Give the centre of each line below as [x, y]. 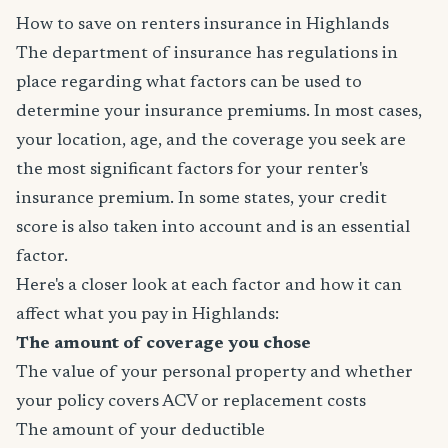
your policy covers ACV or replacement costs [191, 402]
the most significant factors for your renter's [192, 170]
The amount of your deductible [140, 431]
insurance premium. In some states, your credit [201, 199]
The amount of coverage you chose [163, 344]
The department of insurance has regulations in [207, 54]
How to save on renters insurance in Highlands [202, 25]
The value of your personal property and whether [214, 373]
